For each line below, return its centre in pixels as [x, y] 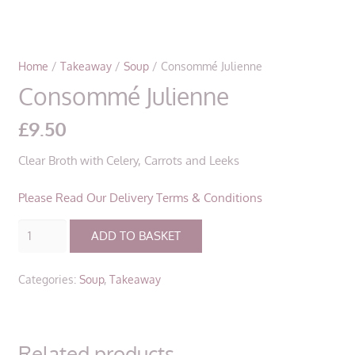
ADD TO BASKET [136, 236]
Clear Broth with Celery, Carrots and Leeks [128, 160]
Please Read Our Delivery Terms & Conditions [140, 198]
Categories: [48, 279]
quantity [39, 269]
